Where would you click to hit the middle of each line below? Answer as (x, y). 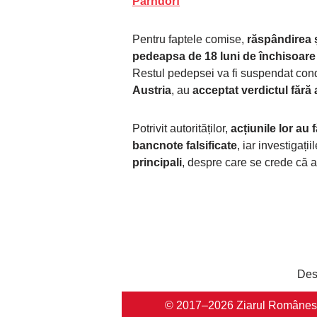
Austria (152, 91)
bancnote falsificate (185, 146)
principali (157, 163)
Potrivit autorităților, (181, 129)
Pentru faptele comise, (190, 40)
